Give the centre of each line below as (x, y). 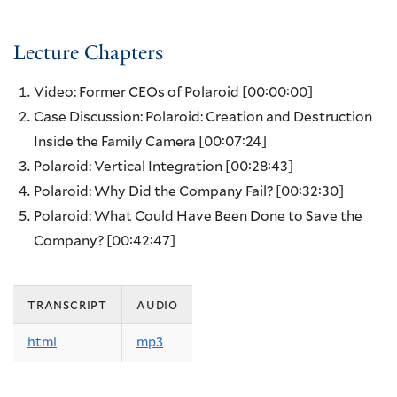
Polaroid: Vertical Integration (128, 167)
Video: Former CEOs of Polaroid (137, 93)
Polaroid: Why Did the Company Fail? (154, 192)
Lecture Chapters (88, 53)
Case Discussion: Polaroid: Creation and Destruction (203, 118)
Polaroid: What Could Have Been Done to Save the (198, 217)
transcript (67, 306)
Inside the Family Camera (115, 143)
